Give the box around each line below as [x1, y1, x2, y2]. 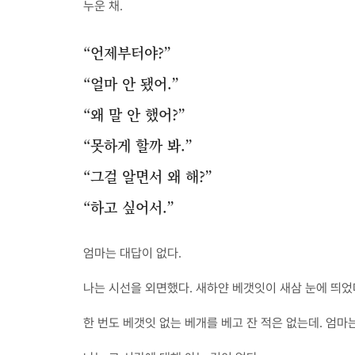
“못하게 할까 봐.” [83, 135, 193, 155]
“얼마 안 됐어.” [83, 73, 179, 94]
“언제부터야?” [83, 42, 171, 63]
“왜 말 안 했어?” [83, 104, 185, 124]
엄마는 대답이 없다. [83, 246, 181, 261]
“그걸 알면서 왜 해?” [83, 166, 212, 186]
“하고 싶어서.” [83, 197, 174, 217]
